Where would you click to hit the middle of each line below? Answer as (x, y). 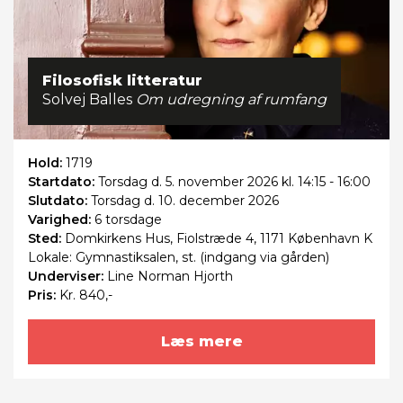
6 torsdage (128, 220)
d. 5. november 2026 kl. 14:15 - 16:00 (259, 182)
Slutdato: (59, 201)
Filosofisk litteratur (122, 81)
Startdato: (63, 182)
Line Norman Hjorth (170, 277)
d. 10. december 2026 (210, 201)
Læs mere (201, 342)
